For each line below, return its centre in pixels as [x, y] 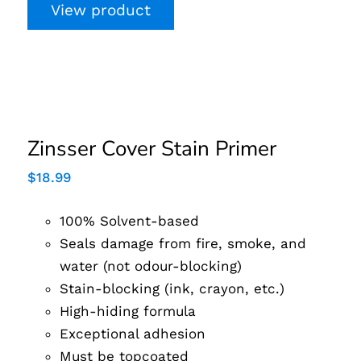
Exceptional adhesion [133, 333]
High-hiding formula [128, 311]
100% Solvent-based [130, 220]
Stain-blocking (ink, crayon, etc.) [172, 288]
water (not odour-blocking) [151, 266]
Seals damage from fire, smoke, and [183, 243]
